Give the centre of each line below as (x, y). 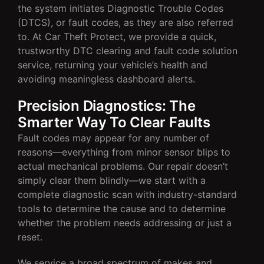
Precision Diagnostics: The (107, 105)
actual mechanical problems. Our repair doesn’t (123, 166)
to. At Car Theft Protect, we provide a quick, (117, 36)
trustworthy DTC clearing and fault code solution (128, 50)
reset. (30, 237)
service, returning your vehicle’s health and (113, 65)
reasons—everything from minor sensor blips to (124, 152)
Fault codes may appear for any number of (113, 138)
